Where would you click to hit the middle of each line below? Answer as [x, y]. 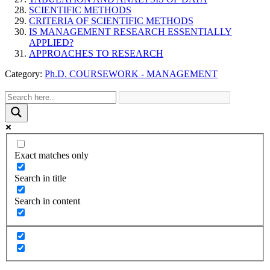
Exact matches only [52, 155]
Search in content [47, 201]
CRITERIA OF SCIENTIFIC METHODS [111, 21]
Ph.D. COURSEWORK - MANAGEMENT [131, 74]
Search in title [40, 178]
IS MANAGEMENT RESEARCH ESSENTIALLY [130, 32]
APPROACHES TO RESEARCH [96, 54]
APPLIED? [51, 43]
